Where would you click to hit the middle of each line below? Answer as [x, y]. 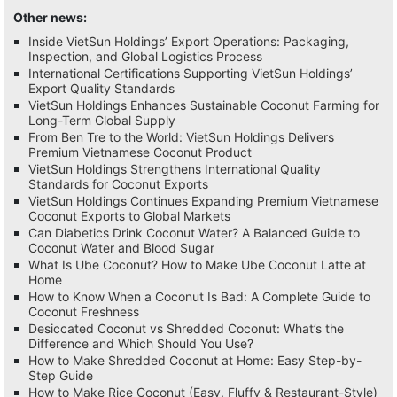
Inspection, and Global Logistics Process [145, 56]
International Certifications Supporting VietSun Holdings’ [191, 73]
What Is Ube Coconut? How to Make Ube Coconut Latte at [197, 264]
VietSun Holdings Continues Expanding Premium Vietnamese [203, 200]
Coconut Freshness [84, 311]
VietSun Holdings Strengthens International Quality [175, 168]
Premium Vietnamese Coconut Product [140, 152]
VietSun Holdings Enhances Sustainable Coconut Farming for [204, 105]
